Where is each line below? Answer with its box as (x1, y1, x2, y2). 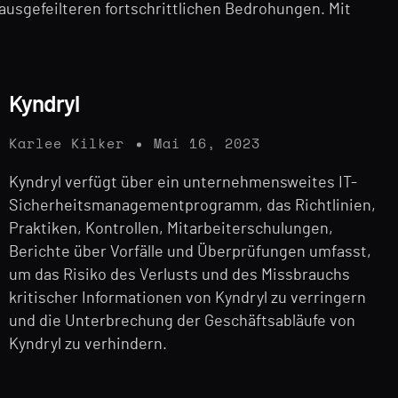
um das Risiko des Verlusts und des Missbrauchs (9, 267, 350, 284)
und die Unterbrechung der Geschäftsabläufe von (9, 314, 355, 330)
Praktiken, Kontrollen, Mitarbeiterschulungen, (9, 221, 333, 238)
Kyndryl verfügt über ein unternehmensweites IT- (9, 175, 357, 192)
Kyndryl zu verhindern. (9, 337, 167, 354)
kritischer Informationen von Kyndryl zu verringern (9, 291, 366, 307)
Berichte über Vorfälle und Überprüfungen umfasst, (9, 244, 371, 261)
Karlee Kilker (9, 138, 124, 152)
